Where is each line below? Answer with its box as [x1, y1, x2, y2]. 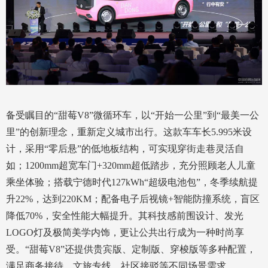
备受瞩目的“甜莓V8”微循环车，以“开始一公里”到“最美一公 [6, 110, 259, 121]
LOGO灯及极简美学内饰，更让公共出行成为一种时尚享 [6, 227, 244, 238]
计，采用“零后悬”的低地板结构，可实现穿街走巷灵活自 [6, 144, 244, 154]
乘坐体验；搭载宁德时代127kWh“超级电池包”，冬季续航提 [6, 177, 258, 188]
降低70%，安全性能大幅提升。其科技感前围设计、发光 [6, 211, 243, 221]
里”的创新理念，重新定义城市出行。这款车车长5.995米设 [6, 127, 252, 138]
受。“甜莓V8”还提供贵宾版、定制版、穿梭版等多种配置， [6, 244, 256, 255]
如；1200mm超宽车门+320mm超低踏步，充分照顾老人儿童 [6, 160, 255, 171]
